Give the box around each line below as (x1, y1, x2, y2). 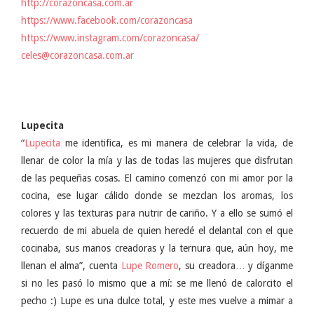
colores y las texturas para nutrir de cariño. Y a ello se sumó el (21, 207, 293, 219)
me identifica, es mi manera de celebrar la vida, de (60, 137, 293, 149)
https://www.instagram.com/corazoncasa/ (21, 32, 199, 44)
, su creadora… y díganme (179, 260, 294, 272)
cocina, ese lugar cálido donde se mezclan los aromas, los (21, 190, 293, 202)
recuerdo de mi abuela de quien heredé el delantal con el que (21, 225, 293, 237)
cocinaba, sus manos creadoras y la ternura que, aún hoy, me (21, 243, 293, 254)
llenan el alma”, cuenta (21, 260, 121, 272)
